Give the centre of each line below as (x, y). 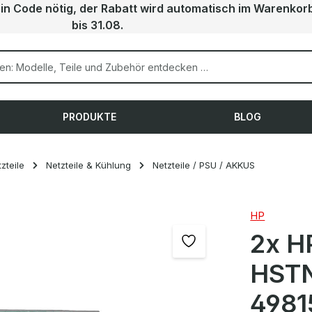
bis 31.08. (97, 25)
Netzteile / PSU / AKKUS (204, 165)
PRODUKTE (90, 117)
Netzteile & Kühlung (88, 165)
